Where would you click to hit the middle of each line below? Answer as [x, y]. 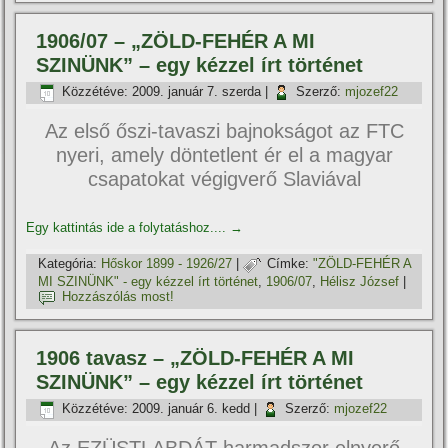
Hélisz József [360, 281]
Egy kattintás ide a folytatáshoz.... [128, 227]
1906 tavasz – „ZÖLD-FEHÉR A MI [195, 358]
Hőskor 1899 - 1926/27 [167, 264]
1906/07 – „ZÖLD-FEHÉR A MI [176, 41]
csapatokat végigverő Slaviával [224, 179]
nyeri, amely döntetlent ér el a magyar [224, 155]
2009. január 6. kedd [191, 409]
